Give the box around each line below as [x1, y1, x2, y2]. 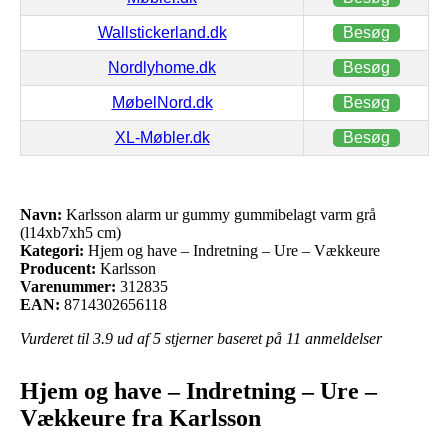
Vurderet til [20, 329, 93, 347]
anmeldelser [301, 329, 382, 347]
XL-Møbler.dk [114, 128, 210, 146]
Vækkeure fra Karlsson [20, 404, 261, 431]
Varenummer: [20, 277, 116, 295]
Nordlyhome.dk [108, 58, 216, 76]
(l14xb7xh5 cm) [20, 223, 121, 241]
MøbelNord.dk [111, 93, 213, 111]
